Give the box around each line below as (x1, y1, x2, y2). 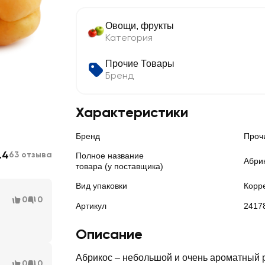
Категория (105, 32, 153, 43)
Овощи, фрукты (105, 21, 174, 31)
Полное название (76, 151, 144, 160)
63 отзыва (9, 150, 52, 160)
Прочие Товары (105, 59, 174, 69)
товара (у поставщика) (76, 161, 163, 171)
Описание (76, 225, 143, 243)
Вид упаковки (76, 181, 127, 190)
